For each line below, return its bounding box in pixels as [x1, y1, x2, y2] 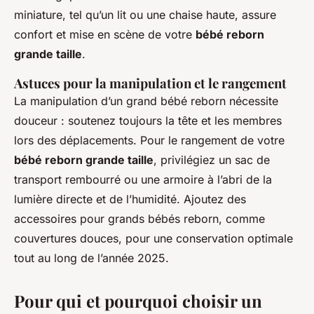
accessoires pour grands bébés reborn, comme [14, 211, 265, 226]
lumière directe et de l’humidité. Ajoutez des [14, 191, 246, 206]
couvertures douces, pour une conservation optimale [14, 231, 293, 245]
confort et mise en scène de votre [14, 27, 196, 41]
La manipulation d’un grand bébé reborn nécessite [14, 93, 278, 108]
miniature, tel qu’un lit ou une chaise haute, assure [14, 7, 276, 22]
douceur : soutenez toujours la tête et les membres [14, 113, 282, 128]
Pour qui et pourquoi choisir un [14, 289, 262, 312]
